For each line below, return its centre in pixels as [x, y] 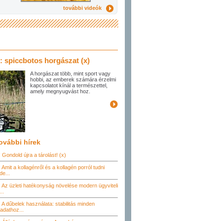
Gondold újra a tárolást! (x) [34, 155]
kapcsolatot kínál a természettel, [69, 85]
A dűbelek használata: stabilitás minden [48, 204]
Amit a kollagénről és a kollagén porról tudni [53, 167]
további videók [85, 8]
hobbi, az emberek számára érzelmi [73, 79]
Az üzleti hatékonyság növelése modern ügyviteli [60, 185]
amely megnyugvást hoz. [60, 91]
